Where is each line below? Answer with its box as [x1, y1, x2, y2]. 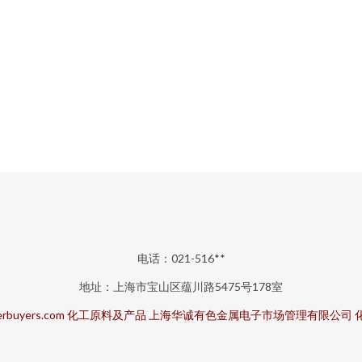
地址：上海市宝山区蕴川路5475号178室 [79, 280, 283, 293]
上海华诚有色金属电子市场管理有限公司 [148, 308, 352, 322]
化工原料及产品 [66, 308, 146, 322]
